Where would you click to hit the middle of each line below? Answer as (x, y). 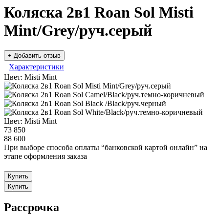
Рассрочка (32, 208)
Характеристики (36, 66)
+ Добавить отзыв (34, 55)
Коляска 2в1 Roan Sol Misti (99, 12)
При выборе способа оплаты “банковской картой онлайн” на (106, 147)
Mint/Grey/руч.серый (78, 31)
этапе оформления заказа (45, 156)
